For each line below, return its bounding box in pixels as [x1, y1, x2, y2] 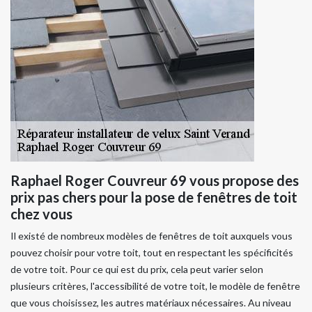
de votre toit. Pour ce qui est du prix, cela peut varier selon [10, 263, 263, 275]
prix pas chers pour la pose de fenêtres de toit [10, 188, 297, 205]
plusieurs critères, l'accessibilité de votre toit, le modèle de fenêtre [10, 279, 300, 292]
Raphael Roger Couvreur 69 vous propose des [10, 171, 299, 189]
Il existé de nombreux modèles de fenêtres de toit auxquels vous [10, 229, 292, 242]
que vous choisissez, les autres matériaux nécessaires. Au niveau [10, 296, 291, 309]
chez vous [10, 205, 72, 222]
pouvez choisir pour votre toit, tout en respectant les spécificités [10, 246, 293, 258]
